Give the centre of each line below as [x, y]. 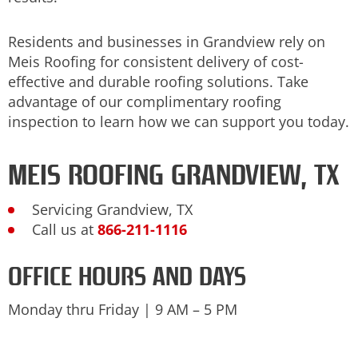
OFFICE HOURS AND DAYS [127, 276]
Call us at [65, 229]
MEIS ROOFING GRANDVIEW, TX [174, 174]
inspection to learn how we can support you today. [179, 122]
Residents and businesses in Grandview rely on [167, 42]
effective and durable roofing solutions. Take [158, 82]
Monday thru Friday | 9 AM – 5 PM [123, 309]
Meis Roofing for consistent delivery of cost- [156, 62]
